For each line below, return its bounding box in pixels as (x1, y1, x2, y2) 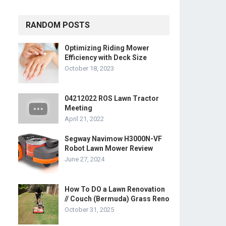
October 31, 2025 (65, 206, 114, 213)
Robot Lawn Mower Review (65, 144, 153, 152)
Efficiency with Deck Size (65, 53, 147, 62)
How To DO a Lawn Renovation (65, 185, 165, 193)
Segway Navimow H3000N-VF (65, 135, 162, 143)
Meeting (65, 104, 92, 112)
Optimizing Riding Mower (65, 44, 149, 52)
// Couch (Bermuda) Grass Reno (65, 195, 169, 203)
